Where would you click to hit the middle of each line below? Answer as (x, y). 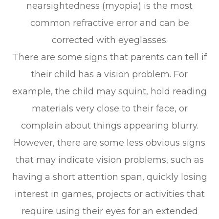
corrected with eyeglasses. (109, 40)
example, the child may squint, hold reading (109, 91)
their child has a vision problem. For (109, 74)
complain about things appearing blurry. (109, 125)
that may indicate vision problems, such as (109, 160)
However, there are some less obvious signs (109, 142)
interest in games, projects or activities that (109, 194)
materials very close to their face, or (109, 108)
